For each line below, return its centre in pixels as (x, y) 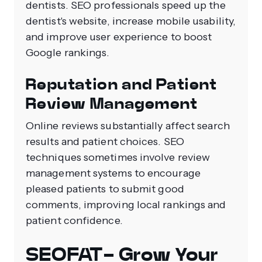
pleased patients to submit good (105, 189)
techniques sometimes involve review (118, 158)
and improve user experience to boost (119, 37)
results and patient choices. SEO (105, 142)
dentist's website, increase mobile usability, (131, 21)
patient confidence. (74, 221)
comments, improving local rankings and (126, 205)
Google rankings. (68, 53)
